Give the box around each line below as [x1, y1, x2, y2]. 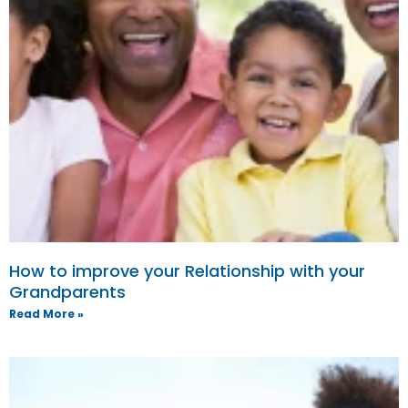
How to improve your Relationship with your [9, 259, 365, 282]
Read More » [9, 305, 84, 321]
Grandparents [9, 280, 126, 303]
